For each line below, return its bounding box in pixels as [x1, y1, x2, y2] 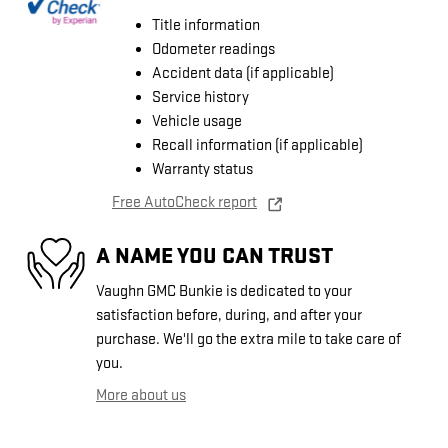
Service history [152, 88, 249, 108]
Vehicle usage [152, 112, 242, 132]
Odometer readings [152, 40, 275, 60]
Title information [152, 16, 260, 36]
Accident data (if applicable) [152, 64, 334, 84]
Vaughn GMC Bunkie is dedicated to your [96, 282, 352, 302]
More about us [96, 386, 186, 406]
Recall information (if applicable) [152, 136, 363, 156]
